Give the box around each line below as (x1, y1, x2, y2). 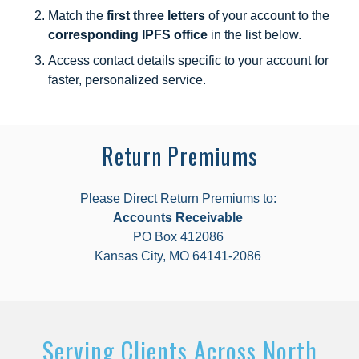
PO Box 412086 (132, 230, 227, 244)
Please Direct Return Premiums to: (79, 192, 280, 206)
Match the (48, 8, 107, 22)
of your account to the (205, 8, 329, 22)
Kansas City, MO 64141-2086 (95, 249, 264, 264)
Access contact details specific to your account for (48, 53, 329, 67)
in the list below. (208, 27, 301, 42)
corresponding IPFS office (48, 27, 208, 42)
